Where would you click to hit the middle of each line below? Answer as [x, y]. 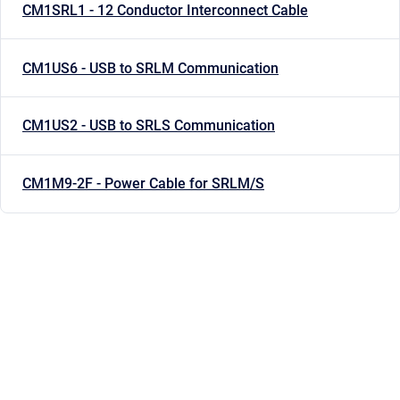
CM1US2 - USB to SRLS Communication [149, 126]
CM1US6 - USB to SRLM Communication [150, 68]
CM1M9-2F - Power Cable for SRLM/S [143, 184]
